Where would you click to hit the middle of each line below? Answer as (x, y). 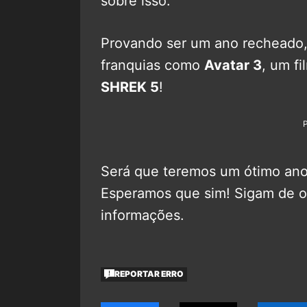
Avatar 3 (233, 65)
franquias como (152, 65)
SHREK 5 (130, 87)
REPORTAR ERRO (149, 274)
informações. (143, 215)
